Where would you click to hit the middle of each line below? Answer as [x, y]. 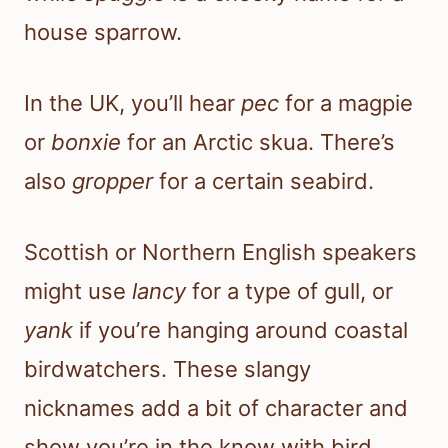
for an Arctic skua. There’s [258, 142]
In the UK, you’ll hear [132, 103]
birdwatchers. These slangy [167, 369]
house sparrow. [103, 32]
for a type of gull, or [289, 291]
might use [78, 291]
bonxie [86, 142]
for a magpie [346, 103]
